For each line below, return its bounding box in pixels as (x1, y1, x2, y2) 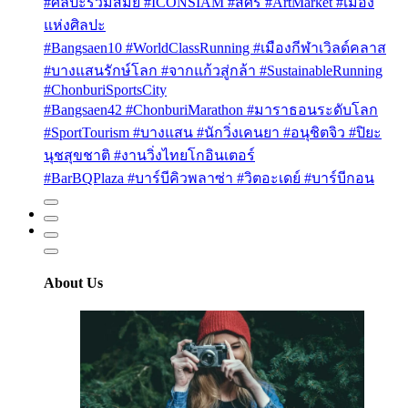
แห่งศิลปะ (44, 17, 106, 34)
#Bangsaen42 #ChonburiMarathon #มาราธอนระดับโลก (44, 102, 378, 118)
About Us (44, 274, 103, 291)
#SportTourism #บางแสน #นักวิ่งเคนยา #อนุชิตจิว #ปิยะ (44, 125, 382, 141)
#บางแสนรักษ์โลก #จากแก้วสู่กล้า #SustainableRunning (44, 63, 382, 79)
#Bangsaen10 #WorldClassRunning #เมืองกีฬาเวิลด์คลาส (44, 40, 386, 56)
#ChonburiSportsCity (44, 82, 167, 98)
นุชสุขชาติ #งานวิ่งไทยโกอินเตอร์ (44, 148, 255, 164)
